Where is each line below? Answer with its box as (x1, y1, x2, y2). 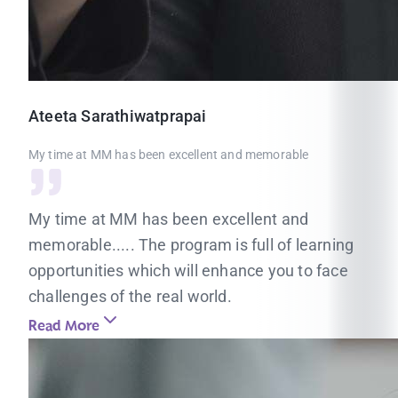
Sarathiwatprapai (81, 107, 207, 125)
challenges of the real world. (28, 287, 232, 306)
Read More (28, 314, 99, 338)
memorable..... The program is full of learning (28, 235, 354, 254)
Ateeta (28, 107, 78, 125)
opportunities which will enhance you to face (28, 261, 348, 280)
